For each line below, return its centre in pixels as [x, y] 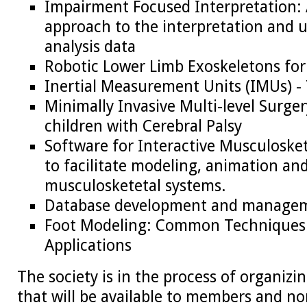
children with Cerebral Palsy [143, 126]
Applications [88, 246]
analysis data [90, 47]
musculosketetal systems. [135, 186]
